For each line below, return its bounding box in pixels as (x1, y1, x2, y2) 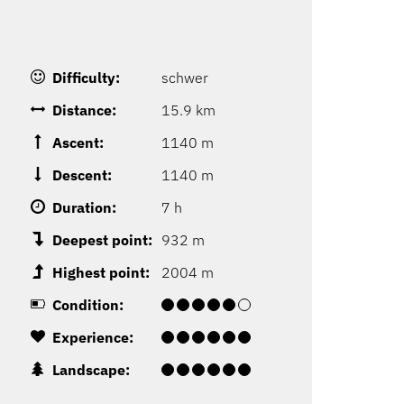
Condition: (51, 296, 124, 315)
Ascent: (51, 133, 104, 152)
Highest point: (51, 263, 150, 282)
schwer (161, 69, 208, 87)
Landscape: (51, 361, 130, 380)
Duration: (51, 198, 116, 217)
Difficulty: (51, 69, 120, 87)
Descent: (51, 166, 112, 185)
